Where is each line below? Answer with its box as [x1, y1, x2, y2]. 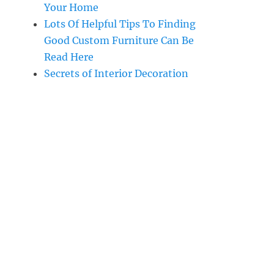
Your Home [44, 1, 98, 14]
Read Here [44, 51, 94, 64]
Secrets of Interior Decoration [44, 67, 188, 80]
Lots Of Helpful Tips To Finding [44, 18, 196, 31]
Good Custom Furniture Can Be [44, 34, 194, 47]
